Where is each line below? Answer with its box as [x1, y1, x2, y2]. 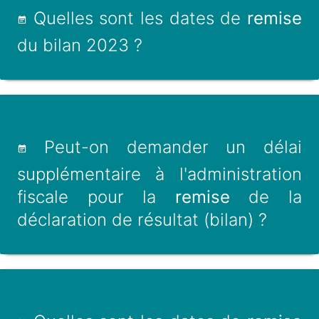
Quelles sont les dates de [27, 8, 247, 28]
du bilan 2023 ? [17, 35, 142, 56]
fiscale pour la [17, 187, 175, 207]
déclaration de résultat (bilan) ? [17, 209, 267, 230]
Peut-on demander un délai [27, 137, 302, 157]
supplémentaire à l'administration [17, 164, 302, 184]
